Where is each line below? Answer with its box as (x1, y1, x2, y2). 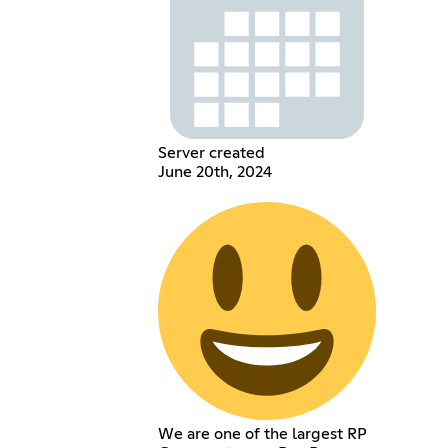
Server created (157, 144, 265, 161)
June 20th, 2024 (157, 163, 272, 180)
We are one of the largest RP (157, 425, 367, 442)
